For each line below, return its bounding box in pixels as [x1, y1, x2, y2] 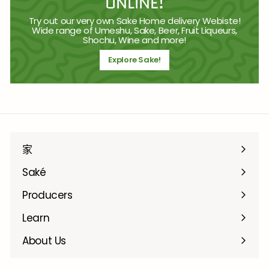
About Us [22, 233, 66, 248]
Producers [22, 187, 73, 202]
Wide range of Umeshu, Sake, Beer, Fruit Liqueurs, [32, 23, 237, 37]
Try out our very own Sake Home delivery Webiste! [28, 14, 241, 27]
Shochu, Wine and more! [83, 33, 186, 46]
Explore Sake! [108, 53, 161, 65]
